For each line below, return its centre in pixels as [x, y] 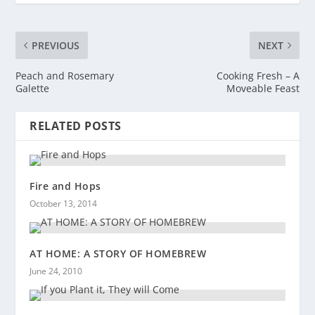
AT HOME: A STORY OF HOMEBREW [118, 253]
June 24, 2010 [56, 271]
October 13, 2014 [64, 203]
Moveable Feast [263, 88]
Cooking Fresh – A [258, 75]
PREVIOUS [56, 45]
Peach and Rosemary [65, 75]
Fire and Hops [65, 186]
